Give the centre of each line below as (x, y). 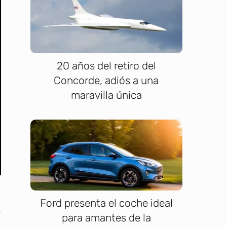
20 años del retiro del (106, 66)
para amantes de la (106, 217)
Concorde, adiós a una (106, 81)
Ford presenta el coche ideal (106, 203)
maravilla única (106, 95)
